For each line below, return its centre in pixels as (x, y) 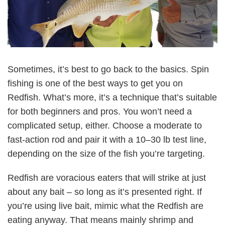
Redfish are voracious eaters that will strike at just (107, 178)
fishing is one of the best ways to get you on (95, 83)
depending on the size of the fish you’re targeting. (106, 153)
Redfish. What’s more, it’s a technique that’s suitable (112, 97)
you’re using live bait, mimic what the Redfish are (105, 206)
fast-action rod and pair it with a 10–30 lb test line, (107, 139)
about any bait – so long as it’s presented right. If (105, 192)
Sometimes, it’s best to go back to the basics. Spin (108, 69)
